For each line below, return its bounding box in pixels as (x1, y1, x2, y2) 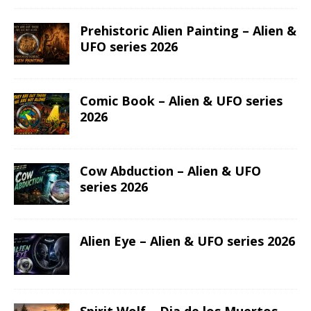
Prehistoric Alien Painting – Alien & (80, 22, 296, 40)
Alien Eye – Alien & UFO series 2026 (80, 233, 295, 250)
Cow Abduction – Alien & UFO (80, 162, 261, 180)
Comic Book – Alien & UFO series (80, 92, 283, 110)
